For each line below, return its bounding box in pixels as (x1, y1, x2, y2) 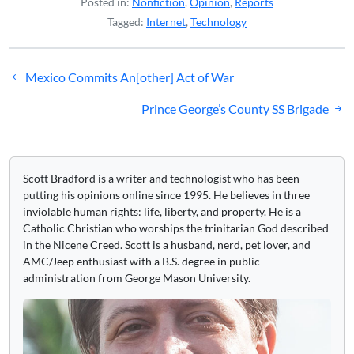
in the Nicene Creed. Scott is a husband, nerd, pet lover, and (23, 238, 311, 251)
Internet (146, 15, 186, 28)
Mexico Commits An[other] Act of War (25, 70, 234, 85)
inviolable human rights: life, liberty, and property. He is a (23, 205, 301, 218)
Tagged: (107, 15, 146, 28)
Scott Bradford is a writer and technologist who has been (23, 171, 299, 185)
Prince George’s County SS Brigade (141, 101, 329, 116)
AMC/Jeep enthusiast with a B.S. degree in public (23, 254, 260, 268)
